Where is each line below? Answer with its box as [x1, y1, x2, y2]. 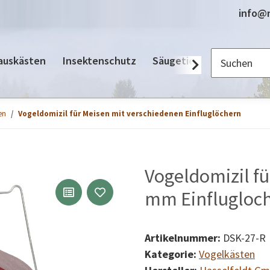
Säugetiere [152, 53, 204, 67]
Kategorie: [145, 247, 199, 261]
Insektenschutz [62, 53, 136, 67]
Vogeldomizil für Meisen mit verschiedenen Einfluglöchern [18, 108, 241, 119]
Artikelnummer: [145, 231, 223, 245]
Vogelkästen [199, 247, 255, 261]
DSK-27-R [223, 231, 266, 245]
